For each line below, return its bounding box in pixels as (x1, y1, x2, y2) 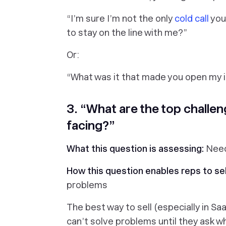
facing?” (67, 118, 115, 133)
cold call (175, 13, 209, 24)
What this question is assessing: (67, 143, 206, 154)
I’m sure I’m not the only (71, 13, 175, 24)
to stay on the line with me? (67, 27, 183, 38)
